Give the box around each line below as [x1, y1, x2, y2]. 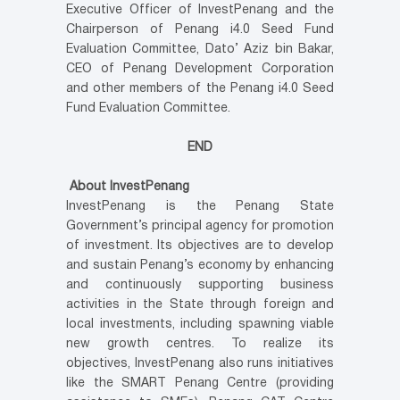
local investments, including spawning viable [66, 318, 334, 330]
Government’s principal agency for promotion [66, 220, 334, 232]
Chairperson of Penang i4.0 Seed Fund [66, 23, 334, 36]
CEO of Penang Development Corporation [66, 62, 334, 75]
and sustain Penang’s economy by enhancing [66, 259, 334, 271]
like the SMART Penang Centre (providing [66, 377, 334, 389]
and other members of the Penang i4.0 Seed [66, 82, 334, 95]
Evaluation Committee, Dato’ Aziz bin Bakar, [66, 43, 334, 55]
